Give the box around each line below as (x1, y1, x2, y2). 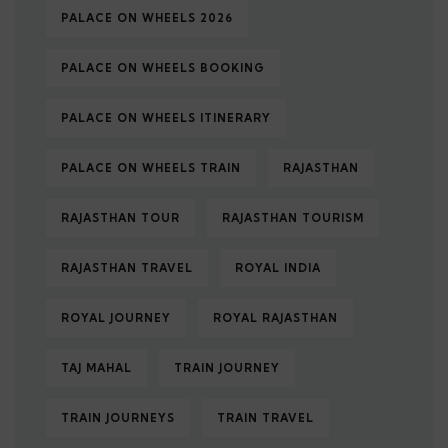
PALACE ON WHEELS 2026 (61, 11, 233, 26)
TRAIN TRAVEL (217, 411, 314, 426)
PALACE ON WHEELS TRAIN (61, 161, 241, 176)
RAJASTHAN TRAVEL (61, 261, 193, 276)
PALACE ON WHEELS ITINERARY (61, 111, 271, 126)
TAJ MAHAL (61, 361, 132, 376)
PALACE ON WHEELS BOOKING (61, 61, 265, 76)
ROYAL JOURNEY (61, 311, 171, 326)
